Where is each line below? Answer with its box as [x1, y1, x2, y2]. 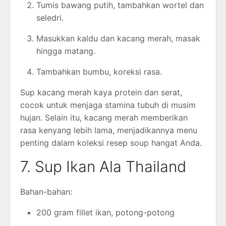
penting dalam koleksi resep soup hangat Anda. [20, 137, 202, 148]
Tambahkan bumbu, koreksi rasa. [36, 66, 162, 77]
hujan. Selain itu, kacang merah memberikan [20, 112, 188, 123]
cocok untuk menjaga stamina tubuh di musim [20, 99, 196, 110]
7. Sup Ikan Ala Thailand [20, 157, 186, 176]
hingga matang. [36, 45, 95, 56]
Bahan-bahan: [20, 186, 72, 197]
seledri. [36, 12, 64, 23]
